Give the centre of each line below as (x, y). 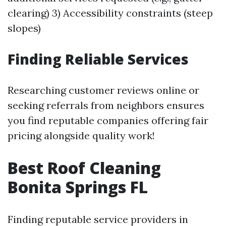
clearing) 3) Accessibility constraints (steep (110, 13)
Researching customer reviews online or (103, 90)
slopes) (24, 28)
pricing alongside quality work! (81, 135)
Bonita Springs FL (78, 187)
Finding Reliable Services (98, 59)
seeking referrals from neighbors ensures (106, 105)
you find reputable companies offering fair (108, 120)
